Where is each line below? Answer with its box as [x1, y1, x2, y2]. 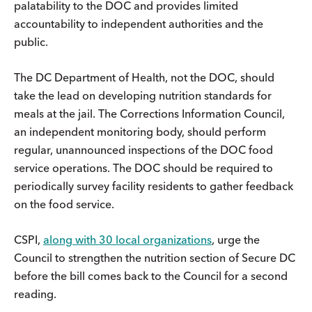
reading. [14, 286, 56, 301]
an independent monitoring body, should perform [14, 124, 266, 139]
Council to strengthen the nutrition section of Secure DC [14, 250, 295, 265]
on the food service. [14, 196, 114, 211]
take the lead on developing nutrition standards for [14, 88, 272, 102]
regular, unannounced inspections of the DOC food [14, 142, 273, 157]
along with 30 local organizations [43, 232, 212, 247]
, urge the [212, 232, 260, 247]
